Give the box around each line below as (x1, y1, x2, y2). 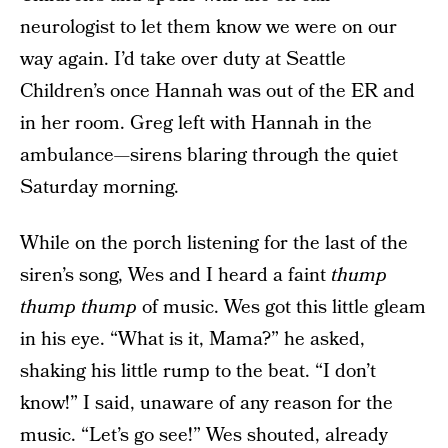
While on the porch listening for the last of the (20, 230, 408, 258)
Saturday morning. (20, 174, 179, 202)
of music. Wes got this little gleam (137, 294, 426, 322)
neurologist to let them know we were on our (20, 14, 397, 42)
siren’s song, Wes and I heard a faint (20, 262, 331, 290)
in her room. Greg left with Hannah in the (20, 110, 372, 138)
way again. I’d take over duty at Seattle (20, 46, 346, 74)
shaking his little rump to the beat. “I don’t (20, 358, 376, 386)
